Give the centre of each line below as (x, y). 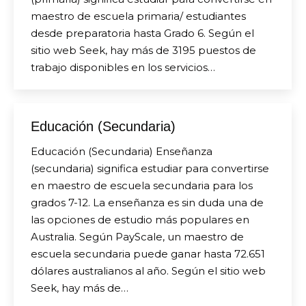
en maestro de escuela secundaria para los (142, 185)
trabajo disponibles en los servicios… (123, 67)
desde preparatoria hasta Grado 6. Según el (142, 33)
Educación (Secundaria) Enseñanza (122, 151)
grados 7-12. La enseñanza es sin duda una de (147, 203)
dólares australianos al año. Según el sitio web (148, 271)
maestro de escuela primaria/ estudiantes (138, 16)
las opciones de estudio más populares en (140, 220)
